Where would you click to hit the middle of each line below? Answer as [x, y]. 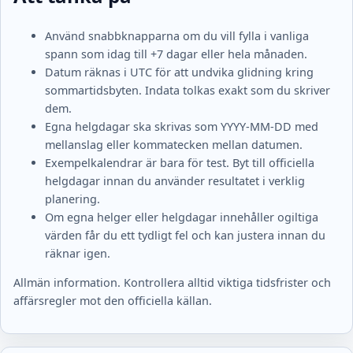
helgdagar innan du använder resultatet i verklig [175, 180]
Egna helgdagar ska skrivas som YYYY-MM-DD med [182, 126]
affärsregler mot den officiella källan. [113, 301]
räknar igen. [78, 253]
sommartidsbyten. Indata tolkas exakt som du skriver [188, 90]
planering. [72, 199]
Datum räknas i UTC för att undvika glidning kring [179, 72]
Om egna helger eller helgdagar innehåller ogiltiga [182, 217]
